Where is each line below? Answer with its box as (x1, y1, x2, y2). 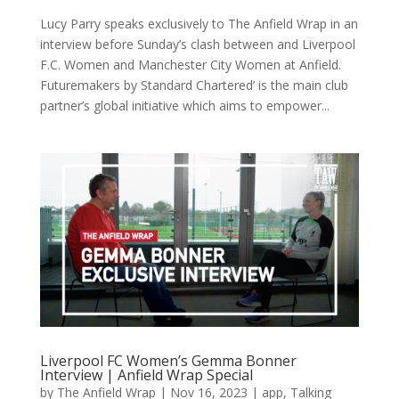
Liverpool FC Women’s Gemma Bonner (39, 351, 297, 371)
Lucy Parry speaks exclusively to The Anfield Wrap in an (39, 14, 358, 32)
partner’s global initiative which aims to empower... (39, 96, 330, 114)
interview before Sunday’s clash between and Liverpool (39, 35, 355, 53)
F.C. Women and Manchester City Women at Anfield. (39, 55, 341, 73)
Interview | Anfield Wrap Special (39, 365, 253, 386)
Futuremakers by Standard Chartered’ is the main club (39, 76, 348, 94)
